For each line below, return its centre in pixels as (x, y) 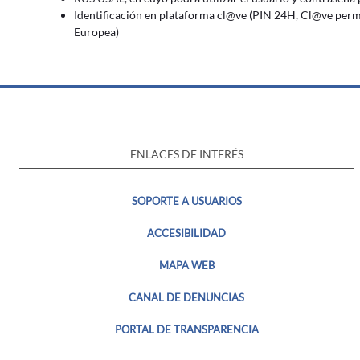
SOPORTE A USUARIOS (186, 201)
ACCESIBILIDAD (186, 233)
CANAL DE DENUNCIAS (186, 297)
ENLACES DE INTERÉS (186, 154)
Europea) (96, 32)
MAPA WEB (186, 265)
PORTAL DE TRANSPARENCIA (186, 329)
